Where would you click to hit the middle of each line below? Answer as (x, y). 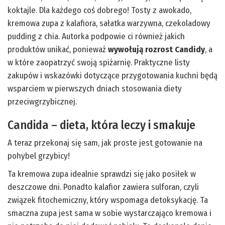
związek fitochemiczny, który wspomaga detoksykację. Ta (108, 200)
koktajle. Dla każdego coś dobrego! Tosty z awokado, (99, 10)
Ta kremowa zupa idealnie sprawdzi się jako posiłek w (102, 174)
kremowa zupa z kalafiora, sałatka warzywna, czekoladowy (109, 23)
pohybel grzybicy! (39, 156)
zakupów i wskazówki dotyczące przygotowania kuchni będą (113, 75)
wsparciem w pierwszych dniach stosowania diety (95, 88)
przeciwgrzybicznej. (42, 101)
